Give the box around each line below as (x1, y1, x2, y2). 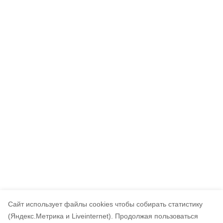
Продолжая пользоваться (115, 212, 198, 220)
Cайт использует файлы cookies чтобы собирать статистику (8, 200, 203, 208)
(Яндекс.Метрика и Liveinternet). (8, 212, 113, 220)
